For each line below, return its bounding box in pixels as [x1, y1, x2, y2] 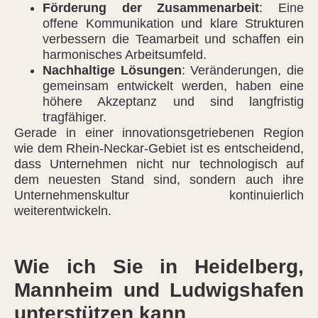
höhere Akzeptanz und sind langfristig [43, 94, 304, 109]
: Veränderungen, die [181, 63, 305, 78]
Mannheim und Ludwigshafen [14, 279, 304, 302]
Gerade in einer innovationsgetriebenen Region [14, 126, 304, 141]
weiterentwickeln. [14, 204, 111, 219]
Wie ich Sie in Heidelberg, [14, 256, 304, 278]
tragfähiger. [43, 110, 106, 125]
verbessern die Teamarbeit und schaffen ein [43, 32, 304, 47]
